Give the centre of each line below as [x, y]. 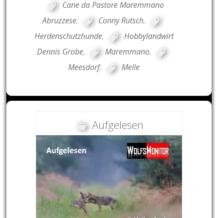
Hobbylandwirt [149, 36]
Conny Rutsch [121, 21]
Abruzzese [60, 21]
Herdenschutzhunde [68, 36]
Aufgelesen [118, 125]
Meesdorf [84, 67]
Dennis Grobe [60, 52]
